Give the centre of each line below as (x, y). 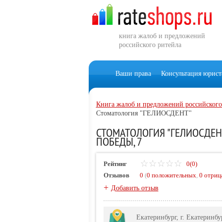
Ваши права (133, 74)
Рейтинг (115, 164)
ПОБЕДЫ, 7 (119, 141)
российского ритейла (150, 45)
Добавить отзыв (135, 188)
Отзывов (116, 175)
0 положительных (171, 175)
